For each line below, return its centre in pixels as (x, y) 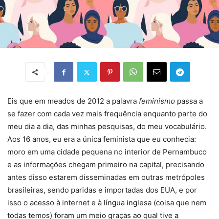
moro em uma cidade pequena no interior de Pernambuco (107, 152)
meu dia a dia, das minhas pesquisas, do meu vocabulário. (107, 127)
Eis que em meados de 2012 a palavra (73, 101)
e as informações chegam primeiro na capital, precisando (106, 165)
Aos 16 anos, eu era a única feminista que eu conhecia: (102, 139)
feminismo (158, 101)
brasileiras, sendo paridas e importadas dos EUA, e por (102, 190)
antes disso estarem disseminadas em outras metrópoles (106, 177)
